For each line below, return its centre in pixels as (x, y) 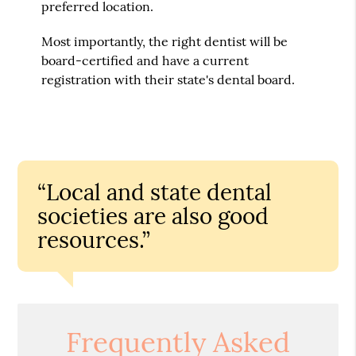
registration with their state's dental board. (168, 79)
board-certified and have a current (145, 60)
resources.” (94, 240)
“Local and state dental (155, 192)
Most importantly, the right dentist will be (165, 41)
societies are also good (153, 216)
